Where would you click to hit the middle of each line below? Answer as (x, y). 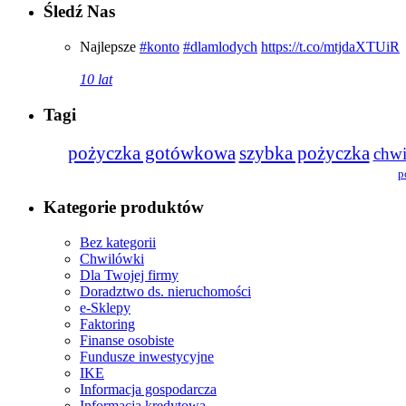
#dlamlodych (220, 47)
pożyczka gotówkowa (151, 153)
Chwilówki (112, 259)
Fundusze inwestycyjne (147, 357)
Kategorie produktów (124, 208)
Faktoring (107, 324)
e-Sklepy (105, 308)
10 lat (96, 80)
